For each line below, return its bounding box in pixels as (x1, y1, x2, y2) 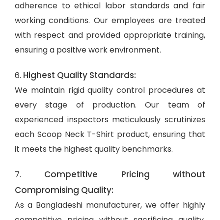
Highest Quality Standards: (23, 69, 136, 81)
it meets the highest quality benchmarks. (15, 143, 173, 155)
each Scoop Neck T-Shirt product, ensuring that (15, 128, 205, 140)
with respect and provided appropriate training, (15, 29, 205, 41)
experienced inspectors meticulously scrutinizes (15, 113, 205, 125)
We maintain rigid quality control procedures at (15, 84, 205, 96)
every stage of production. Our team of (15, 99, 205, 110)
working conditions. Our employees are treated (15, 14, 205, 26)
